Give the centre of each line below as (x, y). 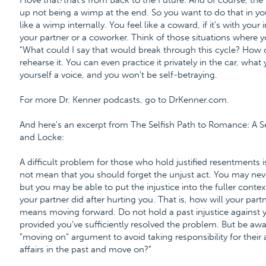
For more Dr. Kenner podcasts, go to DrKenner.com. (124, 100)
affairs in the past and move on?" (85, 249)
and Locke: (42, 137)
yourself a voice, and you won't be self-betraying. (118, 75)
